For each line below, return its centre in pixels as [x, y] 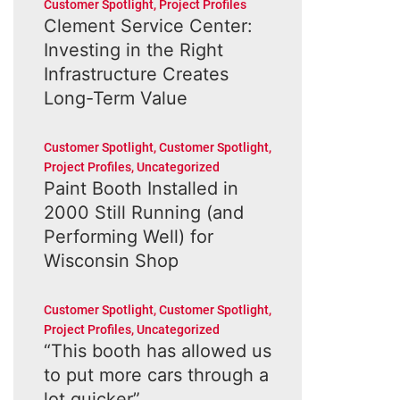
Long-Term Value [115, 98]
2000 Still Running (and [143, 212]
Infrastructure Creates [136, 74]
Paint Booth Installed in [141, 188]
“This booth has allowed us [157, 351]
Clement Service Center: [148, 26]
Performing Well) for [128, 237]
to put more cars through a [156, 375]
